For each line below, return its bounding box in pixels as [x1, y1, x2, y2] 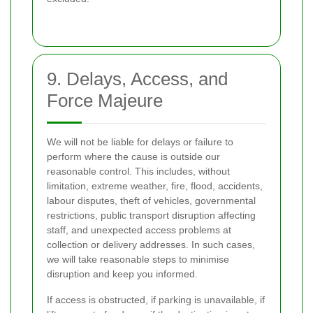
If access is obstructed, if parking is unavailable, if [47, 293, 265, 305]
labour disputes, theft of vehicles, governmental [47, 194, 256, 206]
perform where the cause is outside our [47, 150, 220, 162]
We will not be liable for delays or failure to [47, 136, 233, 147]
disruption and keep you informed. [47, 268, 198, 279]
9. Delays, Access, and [47, 68, 228, 89]
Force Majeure [47, 89, 163, 111]
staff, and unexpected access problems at [47, 224, 231, 235]
